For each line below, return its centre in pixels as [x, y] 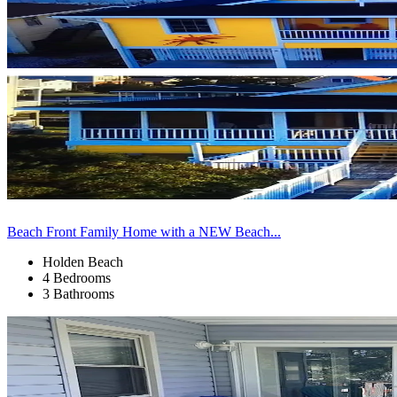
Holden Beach [83, 261]
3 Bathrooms [78, 293]
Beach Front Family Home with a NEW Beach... [144, 231]
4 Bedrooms [77, 277]
